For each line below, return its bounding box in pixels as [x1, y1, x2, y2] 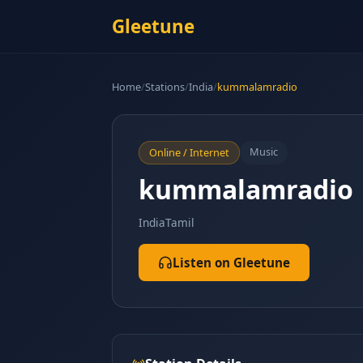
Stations [145, 79, 185, 94]
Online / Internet [149, 145, 229, 160]
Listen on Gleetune [173, 254, 290, 271]
